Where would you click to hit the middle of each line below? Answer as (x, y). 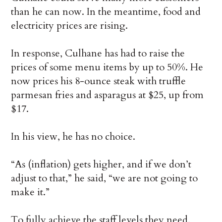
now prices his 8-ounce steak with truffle (99, 81)
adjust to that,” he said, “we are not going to (105, 178)
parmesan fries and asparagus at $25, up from (108, 95)
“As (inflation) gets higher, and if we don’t (101, 165)
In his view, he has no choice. (73, 137)
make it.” (30, 192)
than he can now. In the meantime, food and (106, 12)
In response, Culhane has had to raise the (98, 54)
